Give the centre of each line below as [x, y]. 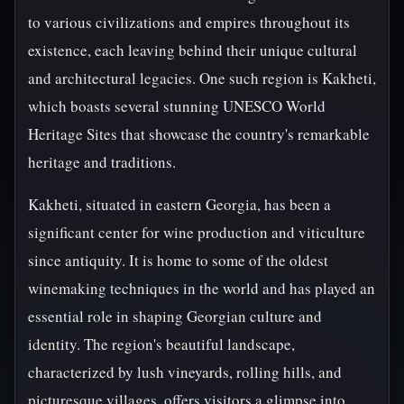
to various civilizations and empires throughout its [189, 22]
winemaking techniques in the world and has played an [202, 288]
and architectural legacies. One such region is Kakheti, [202, 78]
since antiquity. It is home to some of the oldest [178, 260]
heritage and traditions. [102, 162]
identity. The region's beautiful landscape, [161, 344]
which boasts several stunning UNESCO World [177, 106]
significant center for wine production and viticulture [197, 232]
